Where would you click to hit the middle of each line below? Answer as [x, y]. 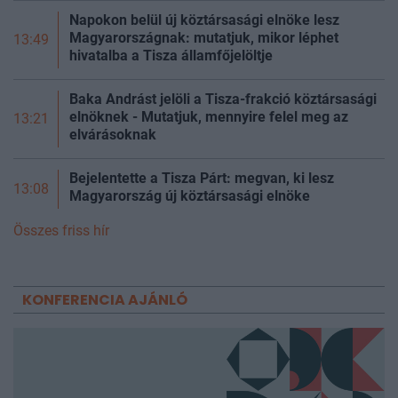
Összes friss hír [61, 230]
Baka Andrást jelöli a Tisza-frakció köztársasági [223, 99]
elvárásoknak [113, 134]
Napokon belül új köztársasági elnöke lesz [204, 20]
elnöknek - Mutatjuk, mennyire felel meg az [209, 116]
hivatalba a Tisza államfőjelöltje [171, 55]
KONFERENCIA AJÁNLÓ [105, 299]
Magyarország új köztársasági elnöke [190, 195]
